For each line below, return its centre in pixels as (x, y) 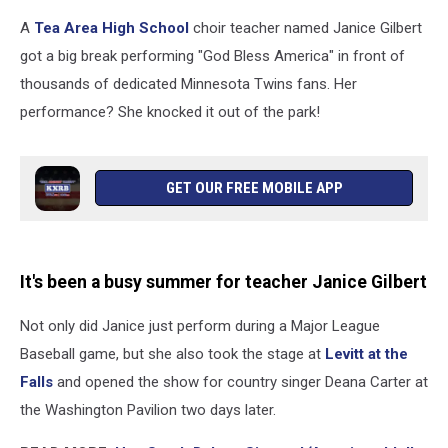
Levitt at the (366, 354)
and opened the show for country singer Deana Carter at (242, 382)
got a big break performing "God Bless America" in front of (212, 56)
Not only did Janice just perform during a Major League (200, 326)
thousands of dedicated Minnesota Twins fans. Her (188, 84)
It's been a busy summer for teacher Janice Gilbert (223, 281)
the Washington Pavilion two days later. (148, 410)
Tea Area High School (111, 28)
